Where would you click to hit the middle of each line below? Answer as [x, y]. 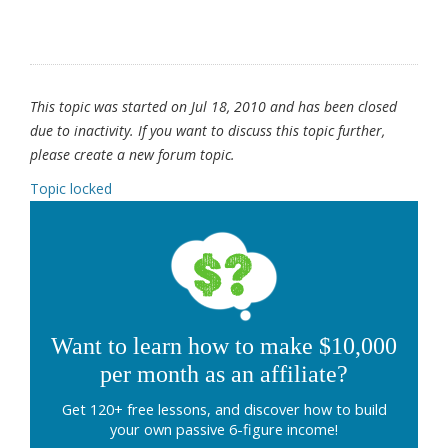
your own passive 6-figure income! [224, 430]
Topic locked [71, 189]
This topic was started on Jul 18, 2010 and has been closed [213, 107]
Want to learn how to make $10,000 [224, 346]
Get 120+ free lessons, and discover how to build [224, 410]
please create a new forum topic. [132, 155]
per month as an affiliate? [224, 374]
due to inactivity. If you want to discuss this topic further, [207, 131]
